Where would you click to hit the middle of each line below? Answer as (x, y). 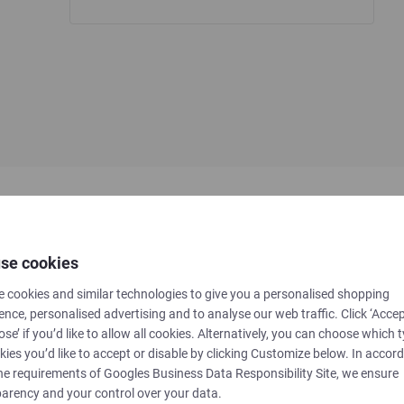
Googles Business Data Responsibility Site (220, 373)
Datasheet (165, 394)
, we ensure (367, 373)
